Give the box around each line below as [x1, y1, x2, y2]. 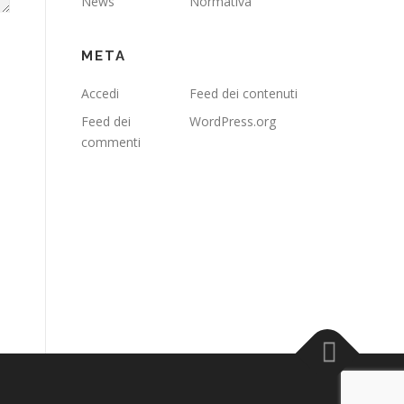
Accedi [81, 85, 119, 102]
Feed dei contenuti [189, 85, 298, 102]
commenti [81, 133, 141, 151]
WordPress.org [189, 113, 276, 130]
